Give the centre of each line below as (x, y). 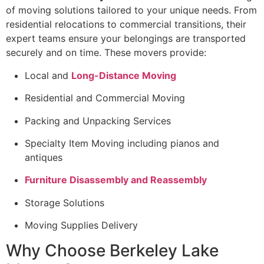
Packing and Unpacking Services (98, 121)
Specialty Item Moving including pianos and (122, 143)
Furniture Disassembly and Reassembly (116, 180)
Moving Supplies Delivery (81, 225)
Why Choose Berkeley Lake (112, 250)
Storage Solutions (65, 202)
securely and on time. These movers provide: (106, 53)
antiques (44, 157)
